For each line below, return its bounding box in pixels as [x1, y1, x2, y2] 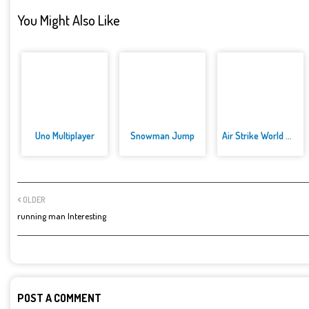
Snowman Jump [130, 130, 195, 142]
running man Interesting [17, 210, 106, 222]
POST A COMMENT [17, 291, 101, 306]
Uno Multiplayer [34, 130, 94, 142]
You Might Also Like [17, 10, 120, 29]
